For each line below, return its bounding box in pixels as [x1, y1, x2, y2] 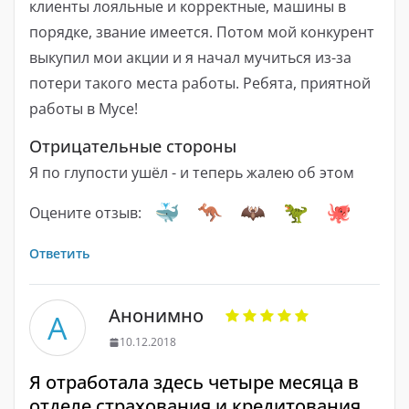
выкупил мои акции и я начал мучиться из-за [29, 47, 351, 68]
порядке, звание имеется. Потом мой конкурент [29, 22, 374, 43]
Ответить [29, 245, 89, 263]
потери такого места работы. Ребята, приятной [29, 73, 371, 94]
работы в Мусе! [29, 99, 138, 120]
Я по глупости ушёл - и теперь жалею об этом [29, 163, 354, 184]
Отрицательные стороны [29, 135, 236, 158]
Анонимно [109, 303, 204, 329]
